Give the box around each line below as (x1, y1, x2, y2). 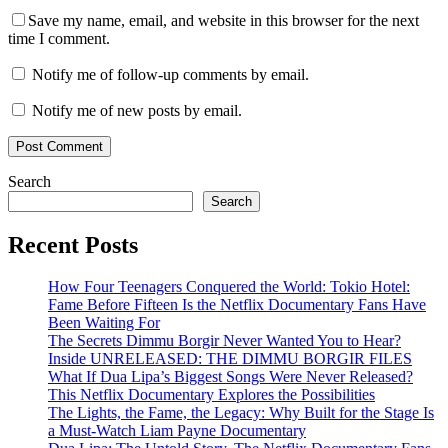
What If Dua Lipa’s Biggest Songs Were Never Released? (48, 368, 413, 386)
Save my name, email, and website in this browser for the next (28, 11, 419, 29)
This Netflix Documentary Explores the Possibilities (48, 386, 375, 404)
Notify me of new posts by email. (32, 101, 242, 119)
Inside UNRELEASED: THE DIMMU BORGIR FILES (48, 350, 412, 368)
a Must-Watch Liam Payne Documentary (48, 422, 306, 440)
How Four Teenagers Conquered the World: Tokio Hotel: (48, 278, 410, 296)
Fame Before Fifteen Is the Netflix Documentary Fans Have (48, 296, 426, 314)
